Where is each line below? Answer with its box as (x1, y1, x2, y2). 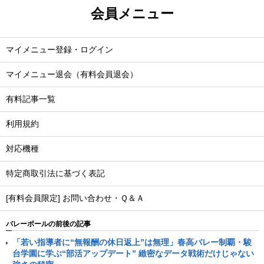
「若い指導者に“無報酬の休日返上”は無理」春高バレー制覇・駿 (12, 237, 252, 247)
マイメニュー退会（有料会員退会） (6, 70, 138, 79)
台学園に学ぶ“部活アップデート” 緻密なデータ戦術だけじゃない (12, 248, 254, 258)
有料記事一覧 (6, 94, 55, 104)
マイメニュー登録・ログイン (6, 45, 113, 54)
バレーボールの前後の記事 (6, 219, 91, 228)
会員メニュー (90, 5, 174, 21)
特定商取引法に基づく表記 (6, 169, 105, 178)
